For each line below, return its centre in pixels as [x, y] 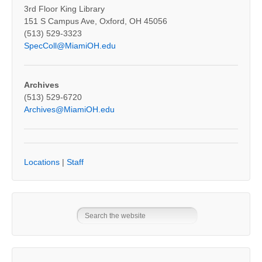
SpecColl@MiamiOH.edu [70, 46]
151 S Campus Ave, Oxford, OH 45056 [96, 21]
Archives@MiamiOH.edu [69, 109]
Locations [42, 162]
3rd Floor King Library [64, 9]
